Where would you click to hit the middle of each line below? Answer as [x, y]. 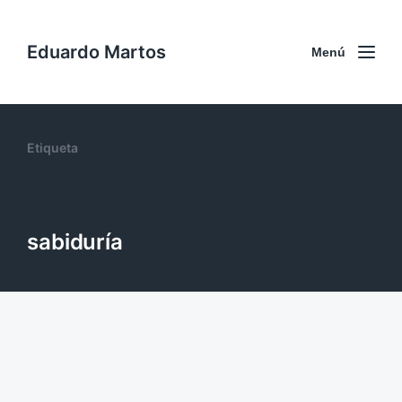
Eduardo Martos [96, 52]
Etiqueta [52, 148]
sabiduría [75, 242]
